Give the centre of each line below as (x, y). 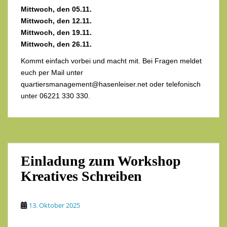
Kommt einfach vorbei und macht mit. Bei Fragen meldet (111, 61)
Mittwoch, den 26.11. (56, 44)
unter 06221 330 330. (55, 96)
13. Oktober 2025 (54, 205)
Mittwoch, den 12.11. (56, 21)
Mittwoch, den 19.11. (56, 32)
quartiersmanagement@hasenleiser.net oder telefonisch (111, 84)
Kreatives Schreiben (81, 176)
